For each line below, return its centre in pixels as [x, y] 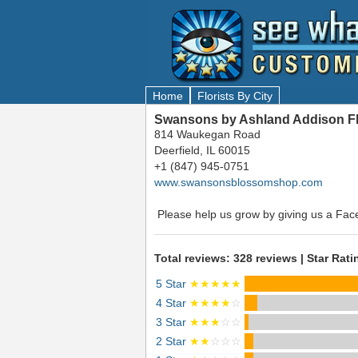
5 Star [173, 284]
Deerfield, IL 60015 [202, 150]
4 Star [173, 303]
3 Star [173, 322]
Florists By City [235, 96]
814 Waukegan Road [207, 134]
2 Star [173, 341]
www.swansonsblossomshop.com [239, 182]
